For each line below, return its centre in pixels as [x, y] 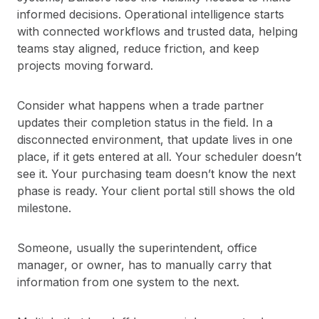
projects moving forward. [85, 66]
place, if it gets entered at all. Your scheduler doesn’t [159, 157]
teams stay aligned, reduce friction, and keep [138, 49]
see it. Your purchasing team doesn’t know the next [156, 174]
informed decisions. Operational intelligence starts [151, 15]
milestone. [44, 208]
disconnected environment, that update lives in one [155, 140]
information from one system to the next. [128, 282]
